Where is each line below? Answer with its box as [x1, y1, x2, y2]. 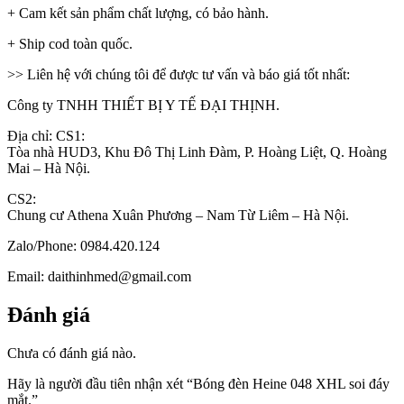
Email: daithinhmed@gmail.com [7, 269, 191, 285]
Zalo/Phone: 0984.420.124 [7, 238, 160, 254]
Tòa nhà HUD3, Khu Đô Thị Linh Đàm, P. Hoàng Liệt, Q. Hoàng [7, 144, 387, 161]
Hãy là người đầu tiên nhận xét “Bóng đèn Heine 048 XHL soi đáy [7, 376, 390, 392]
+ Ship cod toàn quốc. [7, 36, 133, 52]
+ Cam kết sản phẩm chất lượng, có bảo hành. [7, 5, 269, 22]
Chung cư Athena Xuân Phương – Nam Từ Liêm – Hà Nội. [7, 207, 349, 224]
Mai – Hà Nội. [7, 161, 90, 177]
